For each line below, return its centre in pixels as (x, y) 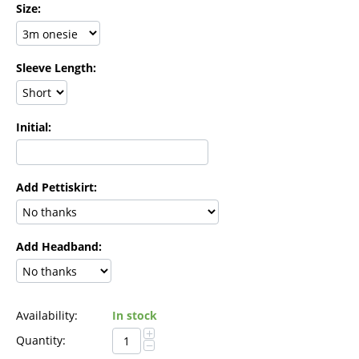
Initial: (34, 127)
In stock (135, 316)
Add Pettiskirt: (56, 187)
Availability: (47, 316)
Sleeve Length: (56, 68)
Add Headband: (59, 246)
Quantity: (41, 341)
